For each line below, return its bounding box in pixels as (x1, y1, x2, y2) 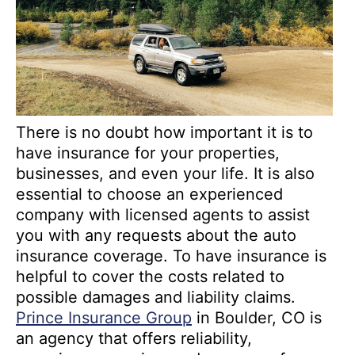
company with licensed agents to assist (16, 205, 310, 225)
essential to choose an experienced (16, 185, 283, 204)
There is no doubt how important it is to (16, 123, 313, 143)
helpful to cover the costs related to (16, 267, 284, 287)
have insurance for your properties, (16, 143, 280, 163)
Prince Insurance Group (16, 308, 192, 328)
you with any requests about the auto (16, 226, 296, 246)
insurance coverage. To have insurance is (16, 246, 326, 266)
